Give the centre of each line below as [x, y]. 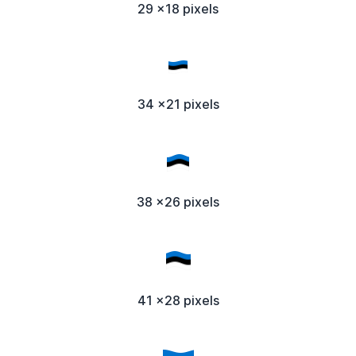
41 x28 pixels [178, 300]
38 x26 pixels [178, 201]
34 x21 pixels [178, 104]
